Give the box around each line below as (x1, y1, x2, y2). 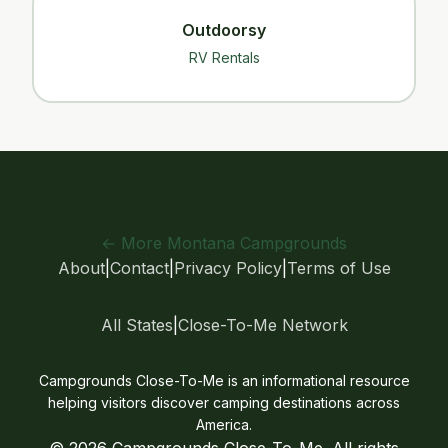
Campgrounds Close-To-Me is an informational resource (38, 372, 410, 389)
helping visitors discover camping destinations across (48, 394, 400, 411)
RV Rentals (188, 49, 260, 66)
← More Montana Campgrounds (101, 233, 347, 253)
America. (196, 416, 252, 433)
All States (100, 315, 173, 335)
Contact (109, 258, 169, 278)
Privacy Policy (173, 258, 282, 278)
